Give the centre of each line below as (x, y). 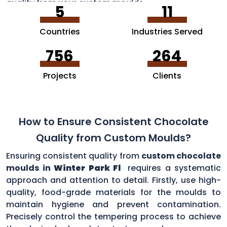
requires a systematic (172, 168)
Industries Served (167, 31)
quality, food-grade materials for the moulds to (113, 192)
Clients (167, 75)
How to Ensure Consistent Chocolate (113, 121)
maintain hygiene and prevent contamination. (113, 204)
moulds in (30, 168)
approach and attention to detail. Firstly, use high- (113, 180)
